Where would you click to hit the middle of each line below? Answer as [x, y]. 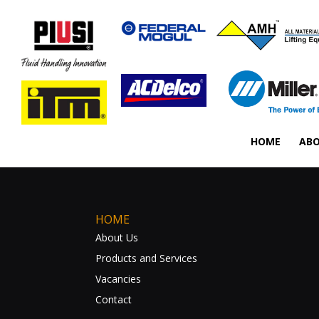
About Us [117, 237]
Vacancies [119, 278]
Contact [114, 299]
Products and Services [147, 258]
